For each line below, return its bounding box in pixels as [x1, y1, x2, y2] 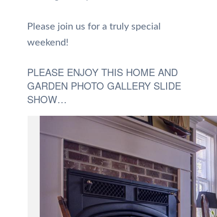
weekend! [27, 37, 68, 47]
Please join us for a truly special [27, 21, 161, 31]
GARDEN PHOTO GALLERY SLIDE [27, 78, 181, 93]
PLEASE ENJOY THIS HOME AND [27, 64, 178, 79]
